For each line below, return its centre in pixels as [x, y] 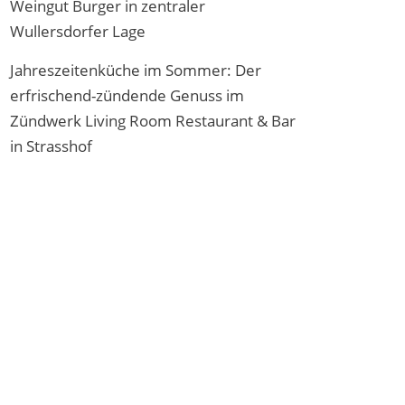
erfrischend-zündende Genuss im [127, 95]
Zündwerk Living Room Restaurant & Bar [153, 121]
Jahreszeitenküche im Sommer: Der [136, 70]
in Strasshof [51, 146]
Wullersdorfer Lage [78, 31]
